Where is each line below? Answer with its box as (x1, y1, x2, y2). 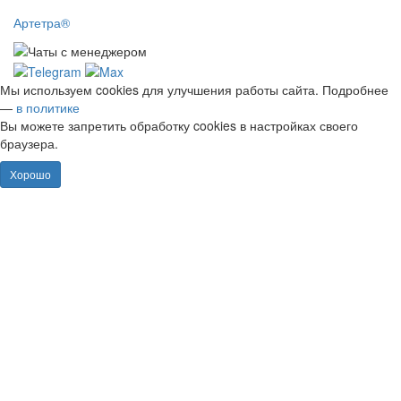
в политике (16, 98, 80, 116)
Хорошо (10, 166, 51, 182)
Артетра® (13, 13, 70, 31)
